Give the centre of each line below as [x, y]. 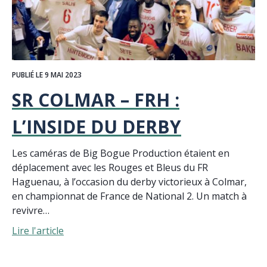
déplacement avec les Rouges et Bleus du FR [110, 168]
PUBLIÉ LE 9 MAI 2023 [47, 75]
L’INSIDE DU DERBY [97, 127]
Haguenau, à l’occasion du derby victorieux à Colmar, [129, 182]
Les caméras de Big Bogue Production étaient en [121, 153]
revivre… [31, 211]
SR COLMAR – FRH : [96, 100]
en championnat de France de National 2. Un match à [129, 196]
